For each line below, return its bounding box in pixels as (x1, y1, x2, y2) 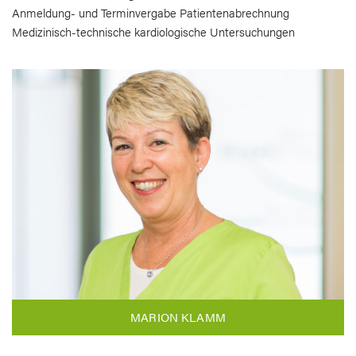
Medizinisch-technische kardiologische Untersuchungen (12, 22, 295, 40)
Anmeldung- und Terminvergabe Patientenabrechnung (12, 3, 289, 21)
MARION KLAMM (130, 308, 226, 325)
